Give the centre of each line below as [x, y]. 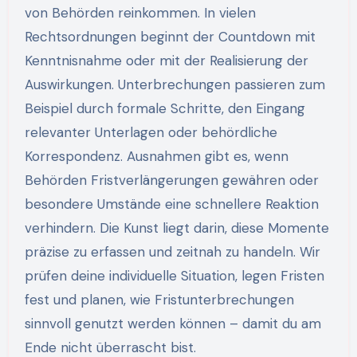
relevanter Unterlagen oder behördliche [151, 132]
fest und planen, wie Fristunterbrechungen [159, 299]
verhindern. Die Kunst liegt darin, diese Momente [177, 228]
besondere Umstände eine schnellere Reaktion [171, 204]
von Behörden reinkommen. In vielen [140, 12]
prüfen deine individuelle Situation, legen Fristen [174, 275]
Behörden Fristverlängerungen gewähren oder [171, 180]
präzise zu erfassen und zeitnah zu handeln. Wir [172, 251]
